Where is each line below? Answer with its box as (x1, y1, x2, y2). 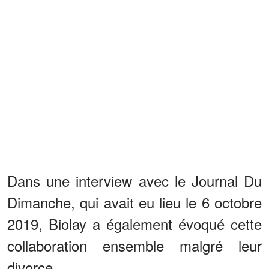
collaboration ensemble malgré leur (7, 234, 262, 256)
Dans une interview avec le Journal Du (7, 169, 262, 191)
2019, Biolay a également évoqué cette (7, 213, 262, 234)
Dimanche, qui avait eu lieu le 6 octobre (7, 191, 262, 213)
